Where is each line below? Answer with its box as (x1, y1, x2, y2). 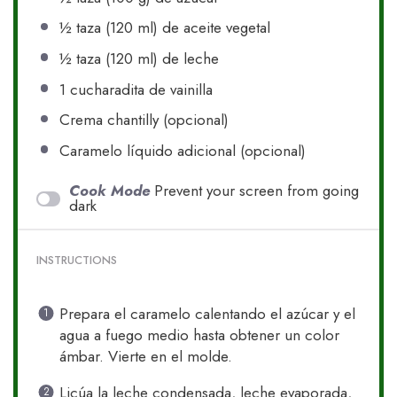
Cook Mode (69, 180, 151, 202)
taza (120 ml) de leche (71, 48, 219, 70)
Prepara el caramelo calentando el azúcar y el (58, 303, 355, 325)
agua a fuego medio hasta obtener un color (58, 324, 339, 346)
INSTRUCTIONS (36, 251, 118, 269)
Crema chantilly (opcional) (58, 109, 229, 131)
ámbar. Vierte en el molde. (58, 346, 232, 368)
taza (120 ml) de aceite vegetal (71, 17, 270, 39)
